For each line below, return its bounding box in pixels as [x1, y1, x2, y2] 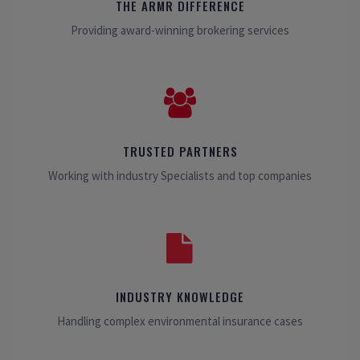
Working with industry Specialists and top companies [48, 168, 312, 183]
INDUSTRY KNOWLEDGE [116, 288, 244, 305]
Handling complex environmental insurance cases [57, 313, 303, 329]
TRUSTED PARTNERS [122, 142, 238, 160]
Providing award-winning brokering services [71, 22, 289, 38]
